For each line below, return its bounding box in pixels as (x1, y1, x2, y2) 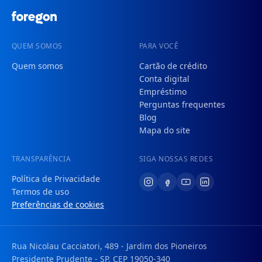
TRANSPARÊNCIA (12, 154, 71, 164)
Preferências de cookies (12, 199, 104, 211)
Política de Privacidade (12, 173, 100, 185)
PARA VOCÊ (139, 41, 179, 51)
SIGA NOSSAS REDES (139, 154, 213, 164)
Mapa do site (139, 125, 190, 136)
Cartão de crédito (139, 60, 207, 72)
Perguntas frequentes (139, 99, 225, 111)
